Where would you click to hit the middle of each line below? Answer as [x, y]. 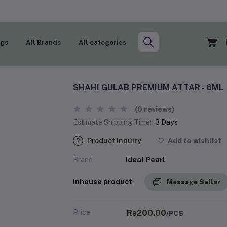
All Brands [43, 42]
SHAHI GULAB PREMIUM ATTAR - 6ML [148, 87]
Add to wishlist [194, 141]
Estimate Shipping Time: [112, 122]
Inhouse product [103, 182]
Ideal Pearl [145, 160]
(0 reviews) [155, 109]
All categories [102, 42]
